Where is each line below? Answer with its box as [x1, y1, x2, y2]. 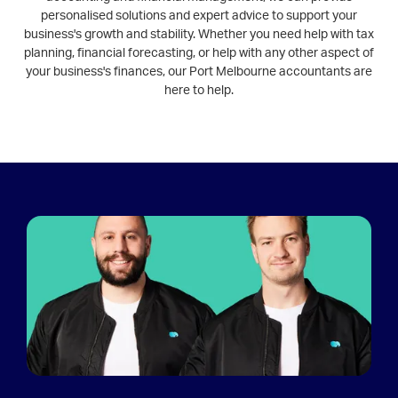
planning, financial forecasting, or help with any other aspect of [24, 46, 374, 60]
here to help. [164, 84, 234, 97]
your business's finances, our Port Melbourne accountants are [26, 65, 372, 78]
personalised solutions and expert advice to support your [41, 9, 357, 22]
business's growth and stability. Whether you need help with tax [24, 28, 374, 41]
